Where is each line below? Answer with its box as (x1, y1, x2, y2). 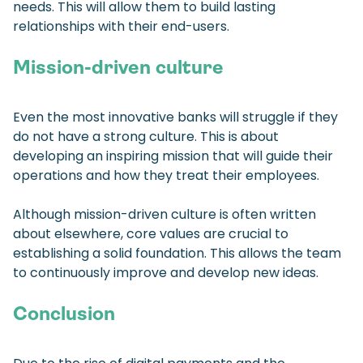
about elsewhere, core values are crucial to (13, 224, 288, 244)
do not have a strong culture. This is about (13, 127, 279, 147)
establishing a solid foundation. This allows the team (13, 244, 341, 263)
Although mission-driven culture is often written (13, 205, 316, 224)
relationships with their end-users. (13, 17, 229, 36)
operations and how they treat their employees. (13, 166, 319, 186)
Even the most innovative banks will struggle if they (13, 108, 338, 127)
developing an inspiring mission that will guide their (13, 147, 333, 166)
